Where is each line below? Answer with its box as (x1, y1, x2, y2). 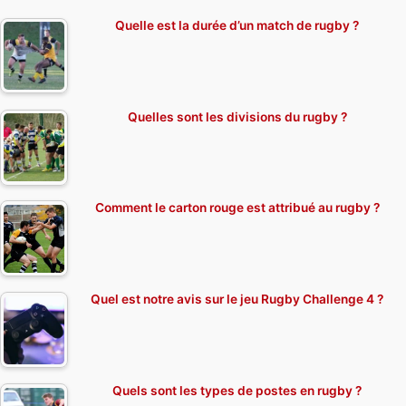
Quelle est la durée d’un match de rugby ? (115, 17, 359, 33)
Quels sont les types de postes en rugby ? (112, 383, 362, 399)
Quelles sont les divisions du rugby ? (127, 109, 347, 124)
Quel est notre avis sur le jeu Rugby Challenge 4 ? (91, 292, 383, 307)
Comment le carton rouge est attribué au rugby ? (94, 200, 380, 216)
